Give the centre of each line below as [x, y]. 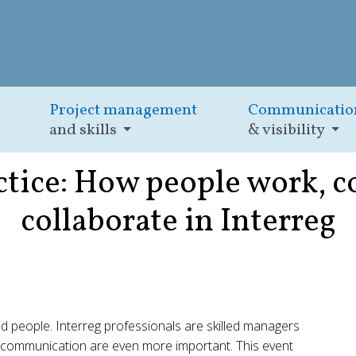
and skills [83, 131]
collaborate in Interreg [178, 223]
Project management [124, 111]
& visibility [287, 131]
